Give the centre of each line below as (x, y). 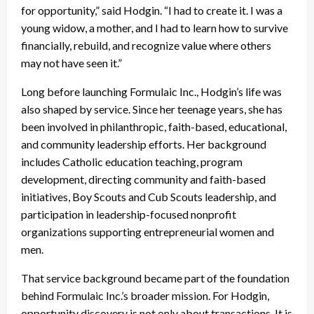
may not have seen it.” (71, 62)
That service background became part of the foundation (155, 278)
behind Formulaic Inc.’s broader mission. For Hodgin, (145, 295)
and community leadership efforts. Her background (144, 144)
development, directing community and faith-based (143, 179)
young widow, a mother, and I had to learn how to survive (155, 27)
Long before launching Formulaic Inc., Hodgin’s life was (151, 91)
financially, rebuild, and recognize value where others (146, 45)
